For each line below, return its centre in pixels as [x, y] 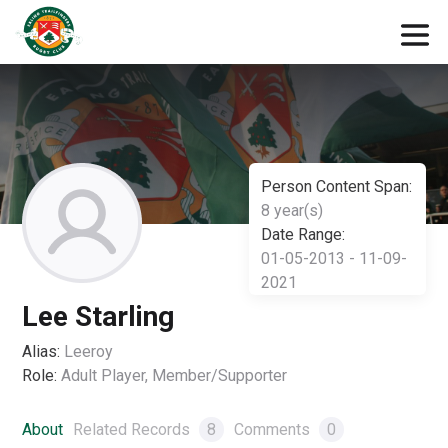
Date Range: [302, 234]
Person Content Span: [336, 186]
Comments [274, 429]
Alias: [41, 351]
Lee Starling [98, 316]
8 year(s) [291, 210]
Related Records [134, 429]
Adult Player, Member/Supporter [174, 375]
